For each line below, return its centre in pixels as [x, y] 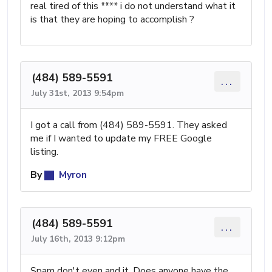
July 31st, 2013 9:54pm [78, 93]
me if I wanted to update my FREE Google [121, 138]
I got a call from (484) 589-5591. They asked [129, 125]
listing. [44, 151]
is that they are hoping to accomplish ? [112, 19]
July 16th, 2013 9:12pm [78, 239]
